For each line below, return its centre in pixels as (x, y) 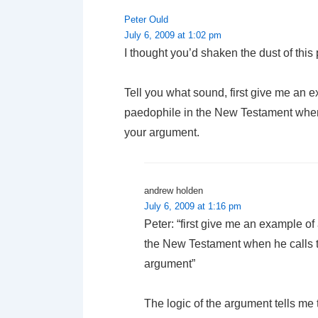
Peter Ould (146, 19)
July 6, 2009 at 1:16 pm (193, 206)
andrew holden (174, 190)
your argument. (162, 132)
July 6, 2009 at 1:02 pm (173, 35)
